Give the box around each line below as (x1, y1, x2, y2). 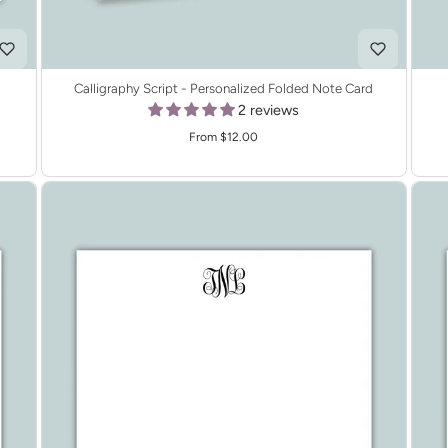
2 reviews (238, 101, 300, 120)
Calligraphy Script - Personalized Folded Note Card (74, 80, 374, 97)
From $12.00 (189, 130, 259, 145)
